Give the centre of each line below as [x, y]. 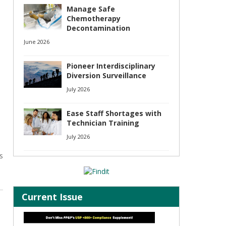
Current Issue [52, 197]
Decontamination [98, 28]
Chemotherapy [94, 18]
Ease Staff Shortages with [114, 113]
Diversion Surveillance [106, 75]
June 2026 [37, 42]
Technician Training [103, 123]
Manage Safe [91, 9]
